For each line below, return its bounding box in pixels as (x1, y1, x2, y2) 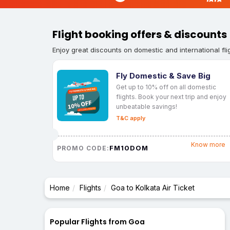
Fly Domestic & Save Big (116, 70, 210, 81)
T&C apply (116, 114, 145, 122)
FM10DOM (109, 143, 148, 152)
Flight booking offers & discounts (52, 27, 227, 42)
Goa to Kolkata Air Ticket (111, 183, 195, 193)
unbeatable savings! (116, 102, 177, 110)
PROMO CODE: (57, 144, 109, 152)
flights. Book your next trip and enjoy (116, 92, 226, 101)
